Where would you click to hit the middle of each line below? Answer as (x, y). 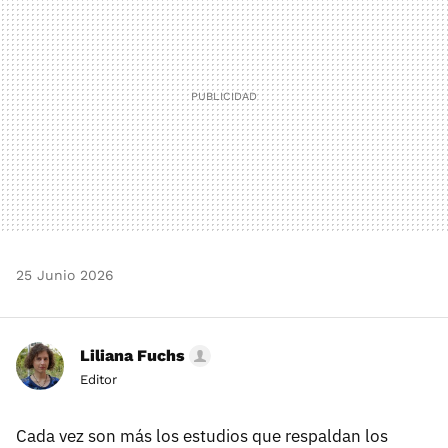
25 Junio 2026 (65, 275)
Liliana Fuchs (132, 356)
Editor (98, 380)
